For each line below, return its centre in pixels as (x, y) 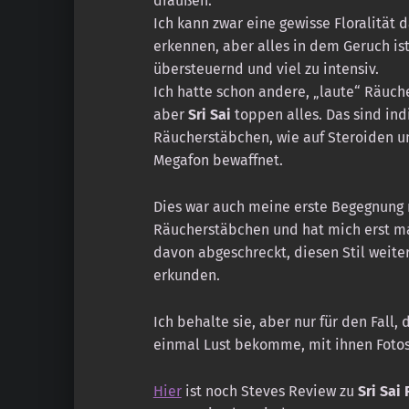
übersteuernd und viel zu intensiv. (266, 69)
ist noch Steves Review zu (269, 392)
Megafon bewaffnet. (218, 161)
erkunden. (186, 276)
